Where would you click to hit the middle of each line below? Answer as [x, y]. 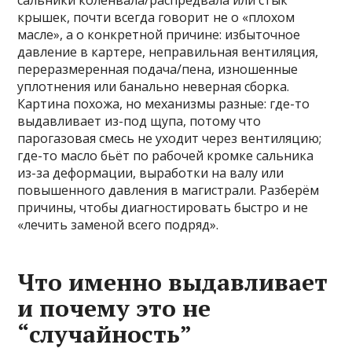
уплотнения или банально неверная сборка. [154, 86]
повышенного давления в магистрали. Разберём [169, 190]
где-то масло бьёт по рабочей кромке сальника [166, 156]
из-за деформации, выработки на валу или [151, 173]
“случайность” [105, 334]
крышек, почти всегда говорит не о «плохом [156, 17]
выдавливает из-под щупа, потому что [139, 121]
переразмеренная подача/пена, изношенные [158, 69]
